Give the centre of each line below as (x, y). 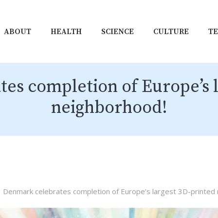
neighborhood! (109, 108)
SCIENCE (118, 31)
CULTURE (171, 31)
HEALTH (66, 31)
